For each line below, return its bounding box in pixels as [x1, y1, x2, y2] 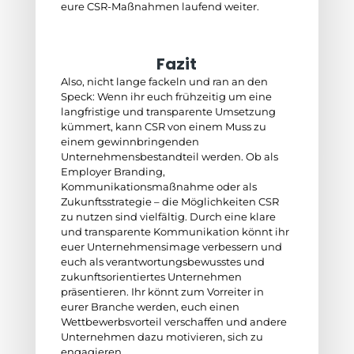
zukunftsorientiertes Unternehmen [60, 270, 242, 283]
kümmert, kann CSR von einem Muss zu [60, 120, 266, 133]
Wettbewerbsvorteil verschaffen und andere [60, 315, 287, 328]
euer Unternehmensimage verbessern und [60, 240, 282, 253]
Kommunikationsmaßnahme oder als [60, 180, 257, 193]
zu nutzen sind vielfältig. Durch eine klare [60, 210, 276, 223]
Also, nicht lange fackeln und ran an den [60, 75, 268, 88]
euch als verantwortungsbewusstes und [60, 255, 265, 268]
